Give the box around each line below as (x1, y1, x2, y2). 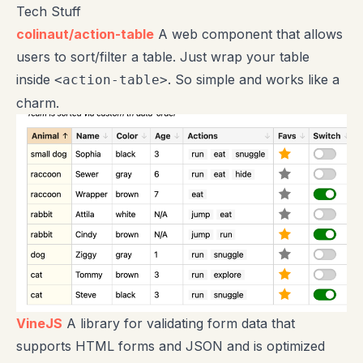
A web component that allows (154, 26, 343, 43)
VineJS (16, 315, 62, 332)
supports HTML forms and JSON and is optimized (16, 338, 325, 355)
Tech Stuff (16, 3, 81, 20)
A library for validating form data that (62, 315, 295, 332)
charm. (16, 95, 59, 112)
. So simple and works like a (168, 71, 340, 88)
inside (16, 71, 54, 88)
